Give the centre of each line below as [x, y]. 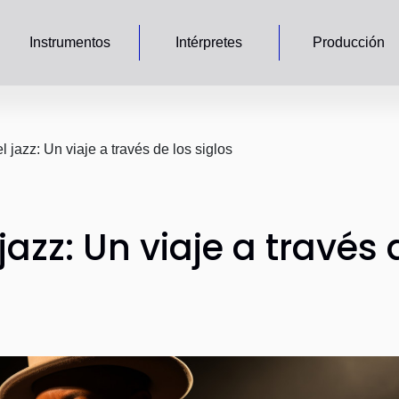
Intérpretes [209, 42]
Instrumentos [70, 42]
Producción [348, 42]
